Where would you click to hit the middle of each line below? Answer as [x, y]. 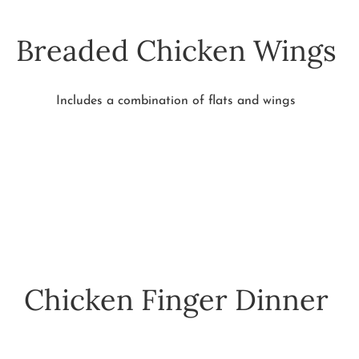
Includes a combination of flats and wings [176, 101]
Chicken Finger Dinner [176, 300]
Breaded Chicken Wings [176, 50]
